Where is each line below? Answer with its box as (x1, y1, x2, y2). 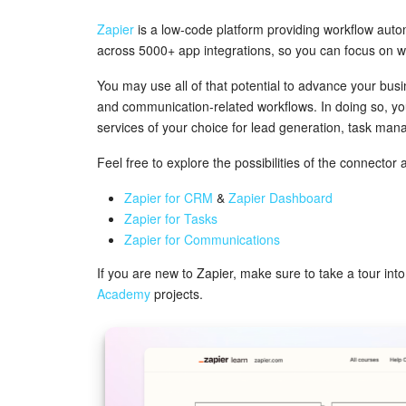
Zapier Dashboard (228, 188, 333, 207)
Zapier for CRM (124, 188, 213, 207)
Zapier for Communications (124, 229, 280, 248)
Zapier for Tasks (124, 208, 217, 227)
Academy (97, 284, 150, 303)
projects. (150, 284, 203, 303)
